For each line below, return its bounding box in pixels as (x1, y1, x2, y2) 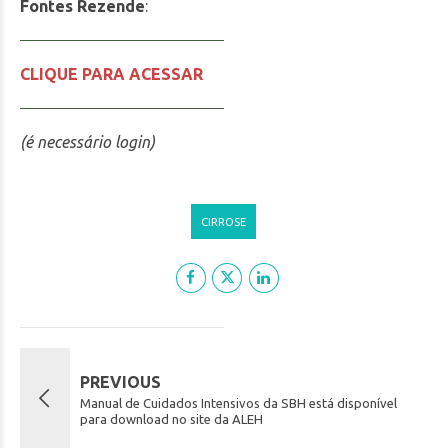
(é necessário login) (20, 132, 155, 151)
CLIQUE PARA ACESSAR (20, 64, 203, 83)
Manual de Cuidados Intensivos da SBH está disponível (80, 396, 397, 411)
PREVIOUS (80, 373, 161, 392)
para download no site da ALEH (80, 412, 263, 427)
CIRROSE (200, 214, 246, 228)
